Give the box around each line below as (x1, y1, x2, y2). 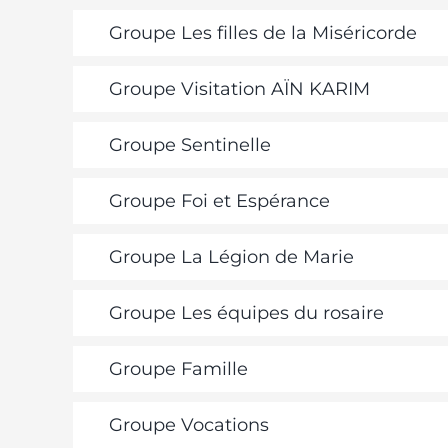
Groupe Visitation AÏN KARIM (108, 78, 370, 100)
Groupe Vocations (108, 414, 269, 436)
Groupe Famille (108, 358, 248, 380)
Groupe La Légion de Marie (108, 246, 354, 268)
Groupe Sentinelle (108, 134, 271, 156)
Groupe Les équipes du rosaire (108, 302, 384, 324)
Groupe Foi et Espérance (108, 190, 330, 212)
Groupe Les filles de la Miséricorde (108, 22, 417, 44)
